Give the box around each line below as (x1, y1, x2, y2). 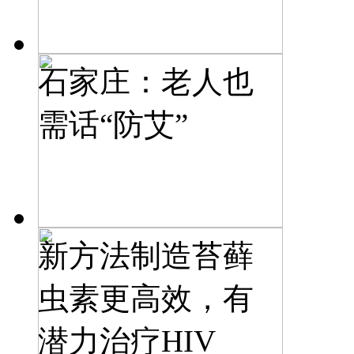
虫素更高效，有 (38, 281, 254, 315)
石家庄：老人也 (38, 64, 254, 99)
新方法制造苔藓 (38, 238, 254, 273)
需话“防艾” (38, 107, 188, 141)
